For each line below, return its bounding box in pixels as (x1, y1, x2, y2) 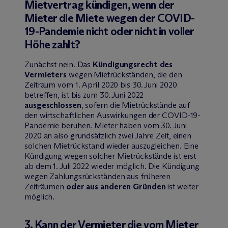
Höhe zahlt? (24, 37, 80, 51)
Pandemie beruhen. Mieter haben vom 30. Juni (24, 120, 187, 130)
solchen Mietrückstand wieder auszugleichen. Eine (24, 140, 199, 151)
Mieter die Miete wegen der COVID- (24, 11, 195, 25)
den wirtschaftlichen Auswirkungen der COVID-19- (24, 110, 201, 120)
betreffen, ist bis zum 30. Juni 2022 (24, 90, 144, 100)
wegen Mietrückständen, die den (67, 69, 182, 79)
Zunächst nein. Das (24, 59, 91, 69)
